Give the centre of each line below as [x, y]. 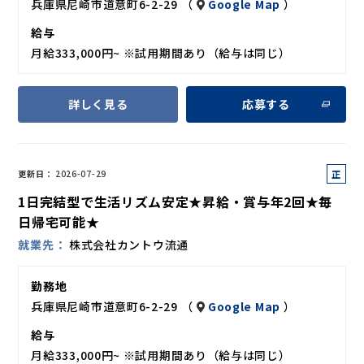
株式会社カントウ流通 [128, 244]
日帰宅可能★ [59, 221]
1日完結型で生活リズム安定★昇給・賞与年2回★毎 [175, 201]
